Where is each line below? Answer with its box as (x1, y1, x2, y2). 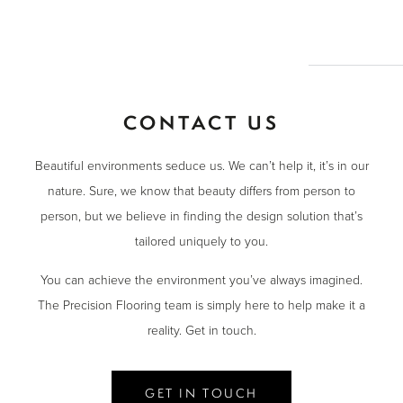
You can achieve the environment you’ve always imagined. (40, 273, 363, 289)
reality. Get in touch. (147, 323, 256, 339)
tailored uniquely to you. (135, 234, 268, 250)
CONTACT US (123, 110, 280, 137)
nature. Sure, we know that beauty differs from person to (48, 184, 355, 200)
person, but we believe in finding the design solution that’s (40, 209, 363, 225)
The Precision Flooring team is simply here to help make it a (38, 298, 365, 314)
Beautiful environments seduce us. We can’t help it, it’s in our (34, 158, 369, 175)
